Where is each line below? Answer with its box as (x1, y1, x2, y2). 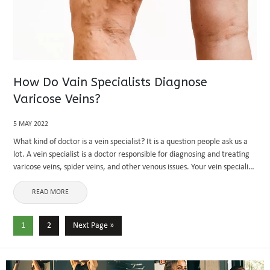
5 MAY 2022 (13, 121, 49, 128)
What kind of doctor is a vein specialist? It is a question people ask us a (13, 137, 248, 146)
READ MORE (32, 189, 69, 196)
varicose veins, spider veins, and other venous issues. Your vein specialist (13, 163, 255, 172)
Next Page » (73, 221, 115, 230)
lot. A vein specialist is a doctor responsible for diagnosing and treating (13, 150, 250, 159)
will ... (13, 175, 34, 184)
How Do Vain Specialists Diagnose (13, 75, 208, 89)
